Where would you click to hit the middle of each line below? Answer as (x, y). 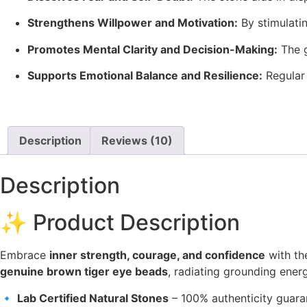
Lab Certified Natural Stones (93, 298)
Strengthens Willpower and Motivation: (133, 23)
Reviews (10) (137, 141)
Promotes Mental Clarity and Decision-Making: (152, 49)
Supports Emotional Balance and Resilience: (145, 76)
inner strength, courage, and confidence (157, 255)
